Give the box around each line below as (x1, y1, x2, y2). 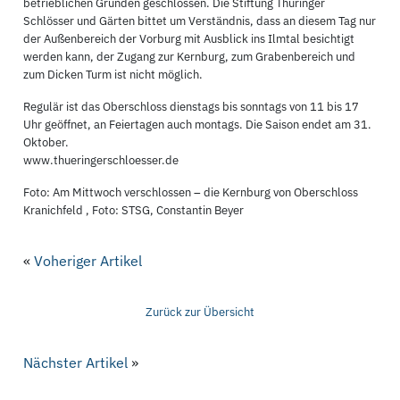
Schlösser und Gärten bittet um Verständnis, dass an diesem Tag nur (23, 12, 377, 29)
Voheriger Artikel (34, 252, 143, 270)
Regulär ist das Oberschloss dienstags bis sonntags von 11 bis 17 (23, 98, 360, 114)
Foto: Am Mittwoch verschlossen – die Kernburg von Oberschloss (23, 184, 359, 200)
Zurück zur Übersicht (146, 304, 254, 320)
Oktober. (23, 134, 70, 150)
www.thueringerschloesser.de (23, 152, 179, 168)
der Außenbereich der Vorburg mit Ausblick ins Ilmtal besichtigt (23, 30, 355, 46)
